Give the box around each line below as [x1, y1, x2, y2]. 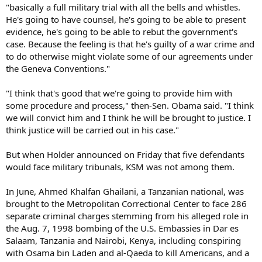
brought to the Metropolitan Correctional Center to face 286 [6, 198, 247, 209]
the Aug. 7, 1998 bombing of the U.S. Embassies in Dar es [6, 222, 239, 234]
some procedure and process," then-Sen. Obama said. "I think [6, 99, 254, 111]
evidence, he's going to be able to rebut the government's [6, 26, 237, 37]
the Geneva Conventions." [6, 63, 110, 74]
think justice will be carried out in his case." [6, 124, 179, 136]
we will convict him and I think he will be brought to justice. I [6, 112, 251, 123]
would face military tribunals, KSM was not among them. [6, 161, 235, 173]
